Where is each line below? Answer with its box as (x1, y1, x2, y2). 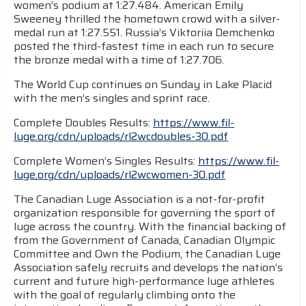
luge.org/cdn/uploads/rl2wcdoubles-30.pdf (14, 128, 228, 145)
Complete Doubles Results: (14, 114, 153, 131)
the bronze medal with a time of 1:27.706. (14, 51, 224, 68)
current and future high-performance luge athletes (14, 273, 275, 290)
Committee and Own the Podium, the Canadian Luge (14, 245, 281, 262)
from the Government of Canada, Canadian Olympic (14, 232, 275, 249)
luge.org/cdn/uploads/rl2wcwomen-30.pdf (14, 166, 225, 183)
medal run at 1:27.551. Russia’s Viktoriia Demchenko (14, 24, 275, 41)
